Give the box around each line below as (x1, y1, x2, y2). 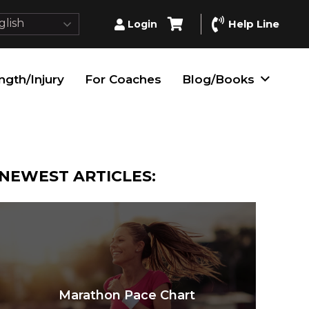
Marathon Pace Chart (58, 287, 195, 303)
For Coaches (85, 72, 162, 86)
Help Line (228, 17, 280, 30)
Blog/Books (182, 72, 255, 86)
